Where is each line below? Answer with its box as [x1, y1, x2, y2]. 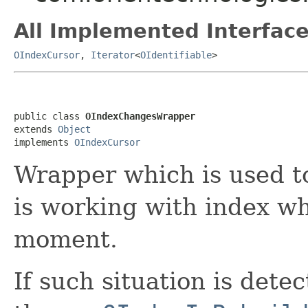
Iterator [91, 49, 135, 60]
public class [14, 110, 85, 122]
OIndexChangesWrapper [85, 110, 195, 122]
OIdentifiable [140, 49, 212, 60]
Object [58, 123, 91, 135]
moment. [14, 225, 118, 253]
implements [14, 136, 74, 148]
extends [14, 123, 58, 135]
